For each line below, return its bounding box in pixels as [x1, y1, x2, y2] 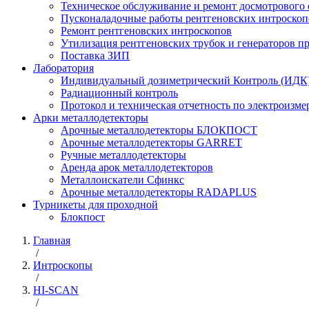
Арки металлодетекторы [33, 112, 148, 124]
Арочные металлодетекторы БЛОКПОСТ [61, 124, 257, 137]
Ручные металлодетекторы [61, 149, 186, 161]
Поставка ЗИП [61, 50, 130, 62]
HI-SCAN [33, 284, 79, 297]
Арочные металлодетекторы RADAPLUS [61, 186, 257, 199]
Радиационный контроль [61, 87, 178, 99]
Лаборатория [33, 62, 94, 74]
